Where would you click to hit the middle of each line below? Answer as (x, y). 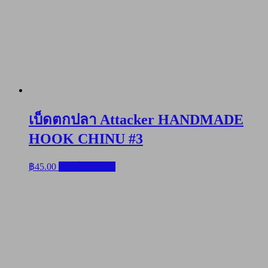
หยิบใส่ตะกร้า (87, 167)
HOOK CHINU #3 (86, 139)
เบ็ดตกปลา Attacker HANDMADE (136, 120)
